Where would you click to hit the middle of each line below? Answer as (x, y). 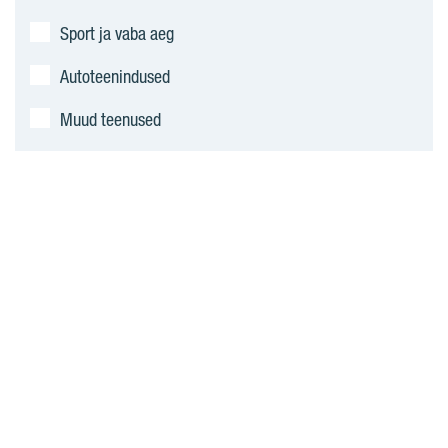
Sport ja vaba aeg (117, 33)
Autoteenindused (115, 76)
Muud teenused (110, 119)
